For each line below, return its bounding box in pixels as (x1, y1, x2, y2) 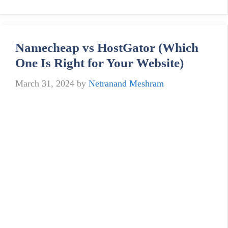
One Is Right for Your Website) (15, 55, 184, 70)
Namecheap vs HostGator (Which (15, 40, 198, 54)
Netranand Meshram (89, 78, 164, 89)
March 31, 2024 (15, 78, 74, 89)
